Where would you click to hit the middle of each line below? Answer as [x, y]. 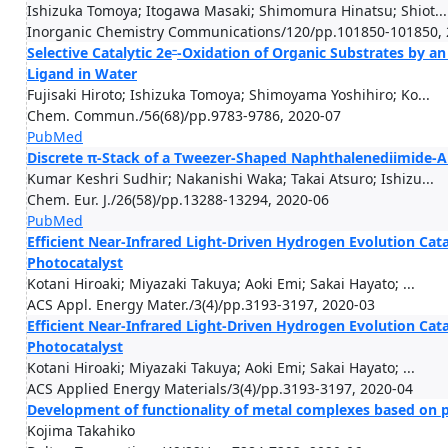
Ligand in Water [82, 73]
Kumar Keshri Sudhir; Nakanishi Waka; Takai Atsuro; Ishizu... [230, 178]
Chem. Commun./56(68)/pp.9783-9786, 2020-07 [184, 115]
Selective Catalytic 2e [99, 52]
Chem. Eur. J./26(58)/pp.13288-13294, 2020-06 [178, 199]
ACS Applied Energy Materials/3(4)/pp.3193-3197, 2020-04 [220, 388]
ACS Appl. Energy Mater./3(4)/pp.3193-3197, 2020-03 [201, 304]
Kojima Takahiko [81, 430]
